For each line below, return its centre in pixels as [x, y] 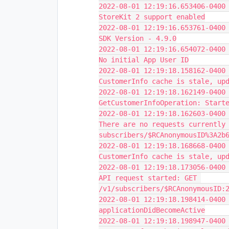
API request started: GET [148, 178]
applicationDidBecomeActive [152, 210]
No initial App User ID [144, 60]
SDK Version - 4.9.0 [138, 38]
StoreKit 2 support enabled [152, 17]
